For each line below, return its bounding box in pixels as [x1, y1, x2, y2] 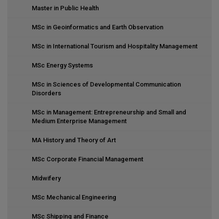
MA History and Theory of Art [32, 136, 116, 144]
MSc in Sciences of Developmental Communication [32, 81, 181, 88]
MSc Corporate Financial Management [32, 155, 143, 163]
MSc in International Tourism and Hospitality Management [32, 43, 197, 50]
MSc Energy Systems [32, 62, 93, 69]
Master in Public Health [32, 4, 99, 12]
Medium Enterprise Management [32, 117, 127, 125]
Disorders [32, 89, 61, 97]
